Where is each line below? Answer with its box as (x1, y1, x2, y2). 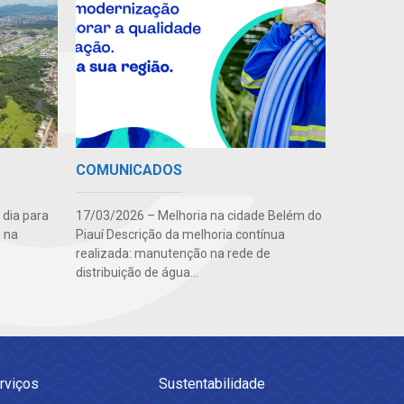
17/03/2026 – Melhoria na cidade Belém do (75, 208, 322, 224)
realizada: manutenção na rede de (75, 246, 271, 262)
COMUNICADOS (75, 161, 182, 179)
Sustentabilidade (159, 375, 265, 393)
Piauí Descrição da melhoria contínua (75, 227, 285, 243)
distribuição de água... (75, 265, 198, 280)
